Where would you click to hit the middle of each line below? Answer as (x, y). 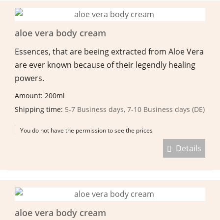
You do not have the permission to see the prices (86, 130)
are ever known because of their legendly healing (105, 65)
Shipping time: (40, 109)
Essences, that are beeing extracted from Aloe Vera (109, 51)
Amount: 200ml (41, 95)
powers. (29, 78)
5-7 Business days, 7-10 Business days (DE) (135, 109)
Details (187, 148)
